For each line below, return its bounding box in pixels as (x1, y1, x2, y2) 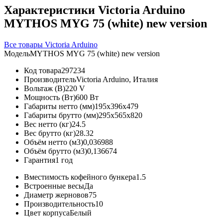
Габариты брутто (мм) (24, 111, 99, 119)
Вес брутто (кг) (24, 128, 76, 137)
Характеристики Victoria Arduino (4, 3, 185, 16)
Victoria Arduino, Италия (76, 75, 158, 84)
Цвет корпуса (24, 208, 70, 217)
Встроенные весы (24, 181, 84, 190)
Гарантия (24, 155, 55, 164)
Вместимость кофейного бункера (24, 172, 136, 181)
